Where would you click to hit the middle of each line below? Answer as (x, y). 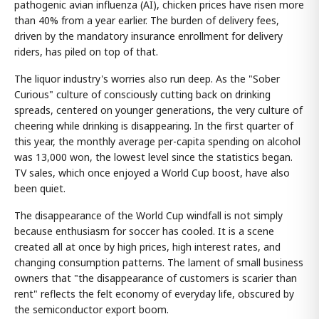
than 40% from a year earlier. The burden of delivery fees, (147, 21)
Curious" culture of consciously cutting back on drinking (142, 95)
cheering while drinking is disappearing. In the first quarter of (154, 126)
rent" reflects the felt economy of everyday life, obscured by (154, 294)
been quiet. (40, 189)
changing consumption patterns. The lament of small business (159, 263)
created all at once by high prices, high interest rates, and (147, 247)
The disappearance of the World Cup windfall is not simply (148, 216)
